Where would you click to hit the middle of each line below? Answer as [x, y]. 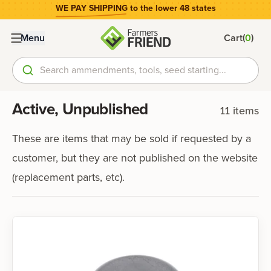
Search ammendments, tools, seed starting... [133, 70]
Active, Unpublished [80, 109]
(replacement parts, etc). [68, 177]
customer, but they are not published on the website [135, 158]
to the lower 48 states [173, 8]
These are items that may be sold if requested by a [132, 139]
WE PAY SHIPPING [91, 8]
